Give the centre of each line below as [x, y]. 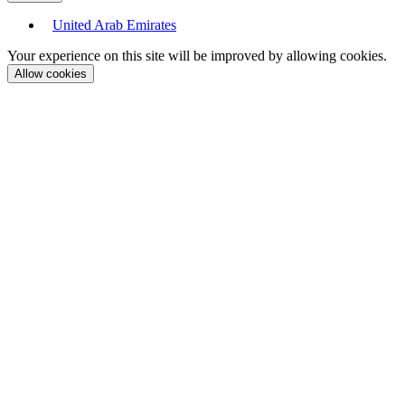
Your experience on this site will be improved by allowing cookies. [197, 56]
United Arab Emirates [114, 25]
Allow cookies [51, 74]
